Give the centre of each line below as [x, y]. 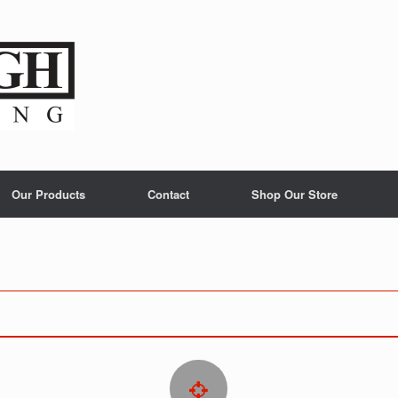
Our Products [48, 194]
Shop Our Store [295, 194]
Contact [168, 194]
